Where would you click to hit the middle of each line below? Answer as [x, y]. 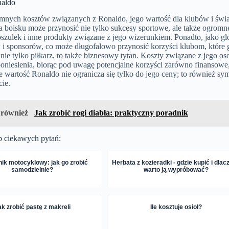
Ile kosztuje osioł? [176, 207]
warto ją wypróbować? [176, 170]
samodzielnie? [32, 170]
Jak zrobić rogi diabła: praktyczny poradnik [111, 113]
